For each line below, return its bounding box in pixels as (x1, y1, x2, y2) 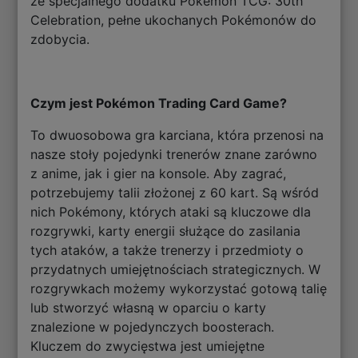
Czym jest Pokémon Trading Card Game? (30, 95, 288, 112)
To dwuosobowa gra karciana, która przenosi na (30, 127, 324, 144)
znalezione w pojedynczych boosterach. (30, 319, 275, 336)
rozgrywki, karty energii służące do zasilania (30, 223, 301, 240)
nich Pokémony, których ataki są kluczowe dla (30, 204, 312, 221)
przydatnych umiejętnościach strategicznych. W (30, 261, 321, 278)
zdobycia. (30, 31, 90, 48)
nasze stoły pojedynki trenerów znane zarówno (30, 146, 318, 163)
